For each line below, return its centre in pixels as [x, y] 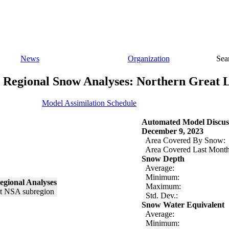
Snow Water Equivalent [183, 204]
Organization [148, 59]
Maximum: [161, 186]
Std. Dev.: [160, 195]
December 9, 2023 [173, 131]
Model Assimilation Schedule [89, 103]
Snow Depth [163, 158]
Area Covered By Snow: [184, 140]
